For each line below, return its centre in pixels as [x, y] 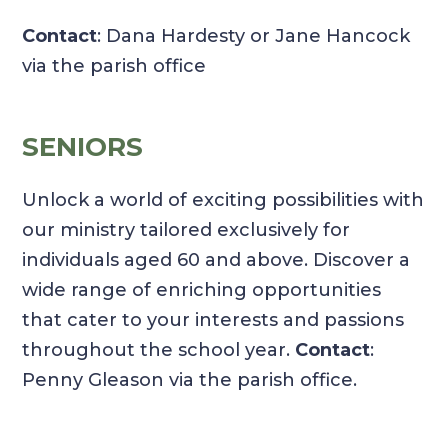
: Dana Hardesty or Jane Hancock [254, 36]
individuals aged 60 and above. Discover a [216, 260]
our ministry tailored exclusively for [186, 230]
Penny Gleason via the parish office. [190, 380]
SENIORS [83, 147]
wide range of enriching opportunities [202, 290]
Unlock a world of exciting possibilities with [223, 200]
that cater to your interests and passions [213, 320]
